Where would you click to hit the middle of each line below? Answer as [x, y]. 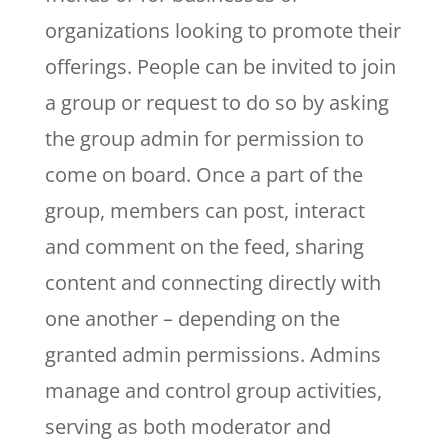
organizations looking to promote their [222, 30]
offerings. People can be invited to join [220, 66]
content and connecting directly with [212, 282]
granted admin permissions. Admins [212, 354]
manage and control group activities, [213, 390]
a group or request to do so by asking [216, 102]
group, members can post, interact [204, 210]
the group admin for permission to [204, 138]
